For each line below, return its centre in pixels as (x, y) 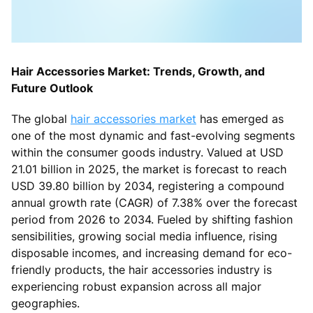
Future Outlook (52, 88)
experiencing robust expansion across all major (136, 286)
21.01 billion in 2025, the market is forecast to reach (149, 169)
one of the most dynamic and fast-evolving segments (153, 135)
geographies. (45, 303)
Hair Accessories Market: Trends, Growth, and (138, 71)
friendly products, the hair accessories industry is (141, 269)
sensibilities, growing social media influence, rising (144, 236)
